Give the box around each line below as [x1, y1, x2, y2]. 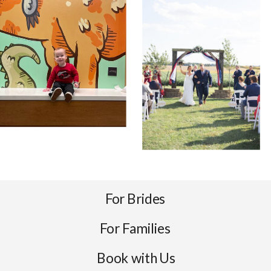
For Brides [105, 190, 165, 207]
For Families [100, 220, 171, 237]
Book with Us [96, 249, 175, 266]
